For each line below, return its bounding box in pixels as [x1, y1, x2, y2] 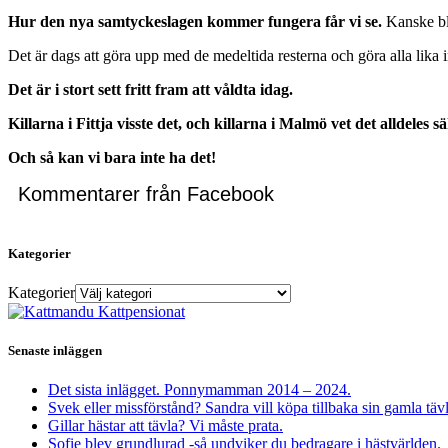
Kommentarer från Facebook [18, 182, 274, 205]
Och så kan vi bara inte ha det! [8, 148, 216, 166]
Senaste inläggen [8, 343, 102, 359]
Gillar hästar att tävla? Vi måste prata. [48, 417, 283, 435]
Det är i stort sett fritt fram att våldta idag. [8, 80, 293, 98]
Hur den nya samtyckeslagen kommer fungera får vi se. [8, 12, 382, 30]
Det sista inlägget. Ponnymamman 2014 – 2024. [48, 381, 351, 399]
